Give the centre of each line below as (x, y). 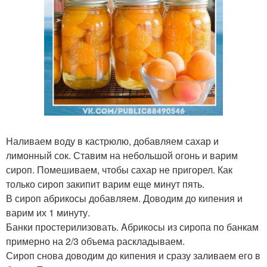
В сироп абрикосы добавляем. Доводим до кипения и (124, 198)
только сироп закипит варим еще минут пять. (105, 184)
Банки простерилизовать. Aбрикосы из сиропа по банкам (132, 227)
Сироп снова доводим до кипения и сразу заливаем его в (133, 255)
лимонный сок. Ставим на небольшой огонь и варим (122, 155)
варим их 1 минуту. (48, 212)
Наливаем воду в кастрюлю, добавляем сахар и (112, 141)
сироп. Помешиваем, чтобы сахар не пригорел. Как (119, 170)
